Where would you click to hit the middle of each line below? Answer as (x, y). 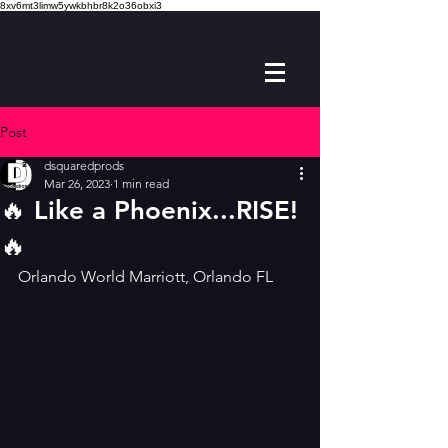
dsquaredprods (84, 165)
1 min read (141, 183)
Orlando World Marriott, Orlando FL (145, 276)
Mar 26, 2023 (77, 183)
